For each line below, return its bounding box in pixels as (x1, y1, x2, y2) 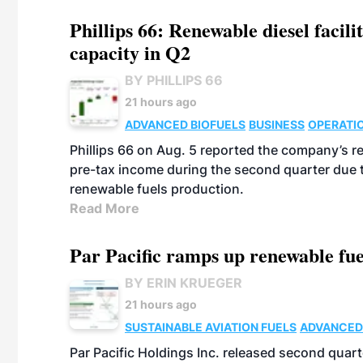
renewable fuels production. (70, 181, 244, 197)
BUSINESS (249, 117, 305, 131)
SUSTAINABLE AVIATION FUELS (125, 320, 297, 334)
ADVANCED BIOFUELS (125, 117, 246, 131)
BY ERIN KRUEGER (125, 275, 242, 291)
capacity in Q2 (70, 38, 190, 66)
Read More (70, 200, 139, 216)
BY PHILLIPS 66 (125, 72, 223, 88)
